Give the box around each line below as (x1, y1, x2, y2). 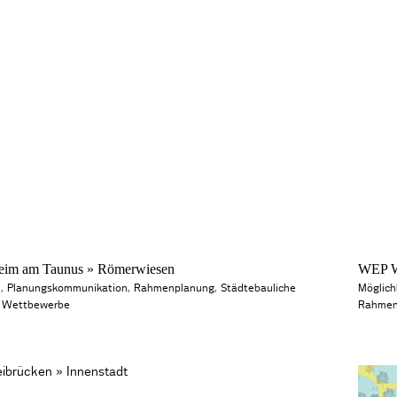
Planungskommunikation (6, 282, 128, 293)
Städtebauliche (220, 282, 296, 293)
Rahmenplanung (133, 282, 214, 293)
